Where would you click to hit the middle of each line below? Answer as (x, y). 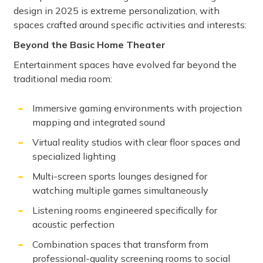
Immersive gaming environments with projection (137, 108)
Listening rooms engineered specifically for (125, 210)
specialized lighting (74, 156)
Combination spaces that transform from (120, 245)
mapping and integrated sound (99, 122)
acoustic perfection (73, 225)
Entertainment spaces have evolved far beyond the (125, 65)
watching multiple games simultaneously (120, 190)
